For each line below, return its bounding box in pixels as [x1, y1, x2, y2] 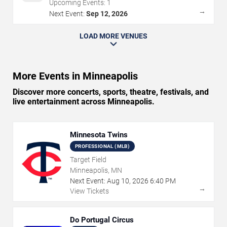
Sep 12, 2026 [86, 9, 128, 18]
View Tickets [70, 186, 109, 195]
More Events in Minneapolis [13, 69, 138, 82]
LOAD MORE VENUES [80, 31, 147, 40]
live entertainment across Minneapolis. [13, 96, 155, 106]
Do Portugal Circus [70, 215, 134, 224]
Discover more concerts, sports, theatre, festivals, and [13, 87, 209, 97]
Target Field [70, 155, 106, 164]
